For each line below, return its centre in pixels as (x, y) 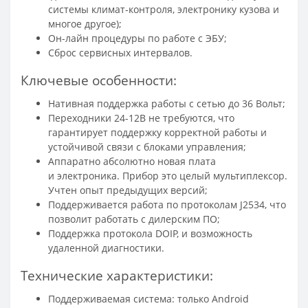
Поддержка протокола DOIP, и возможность (150, 233)
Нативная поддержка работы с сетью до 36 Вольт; (167, 103)
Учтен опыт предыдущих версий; (128, 190)
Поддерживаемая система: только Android (148, 298)
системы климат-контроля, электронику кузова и (164, 9)
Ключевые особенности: (99, 80)
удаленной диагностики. (106, 247)
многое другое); (85, 23)
